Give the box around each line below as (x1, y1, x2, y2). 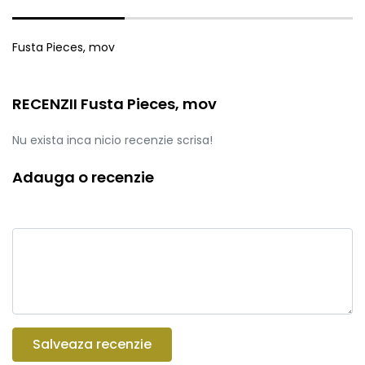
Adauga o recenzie (12, 166, 154, 187)
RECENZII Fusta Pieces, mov (12, 93, 217, 114)
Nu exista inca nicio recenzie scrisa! (12, 131, 213, 148)
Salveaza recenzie (33, 334, 152, 354)
